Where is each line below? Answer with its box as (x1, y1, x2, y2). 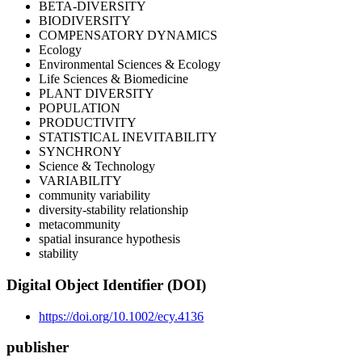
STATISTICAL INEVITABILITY (39, 130, 217, 145)
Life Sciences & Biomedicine (39, 72, 188, 86)
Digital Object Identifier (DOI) (6, 276, 206, 294)
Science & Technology (39, 159, 155, 174)
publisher (6, 339, 69, 356)
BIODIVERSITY (39, 14, 131, 28)
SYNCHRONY (39, 145, 122, 159)
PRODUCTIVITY (39, 116, 137, 130)
